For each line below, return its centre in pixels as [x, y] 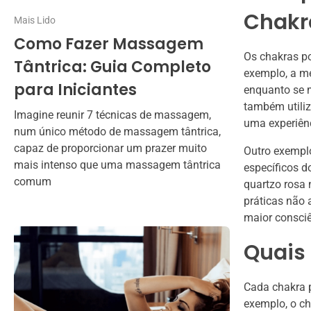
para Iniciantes [75, 90]
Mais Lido [35, 20]
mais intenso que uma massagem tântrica [117, 165]
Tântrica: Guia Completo [112, 67]
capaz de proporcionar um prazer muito [110, 149]
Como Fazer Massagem [109, 44]
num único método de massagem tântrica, [117, 132]
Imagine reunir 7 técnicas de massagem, [112, 115]
